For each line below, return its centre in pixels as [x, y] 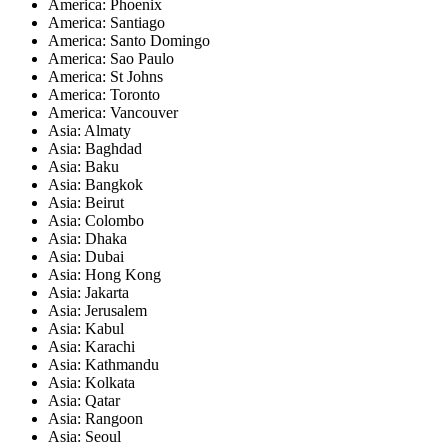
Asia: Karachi [91, 346]
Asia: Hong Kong [104, 274]
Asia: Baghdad [95, 148]
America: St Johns [105, 76]
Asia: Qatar [84, 400]
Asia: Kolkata [91, 382]
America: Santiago [106, 22]
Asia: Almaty [89, 130]
